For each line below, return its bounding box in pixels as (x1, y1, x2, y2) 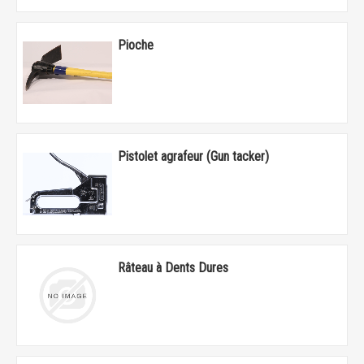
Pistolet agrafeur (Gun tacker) (117, 149, 269, 165)
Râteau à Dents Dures (117, 260, 228, 276)
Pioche (117, 37, 154, 54)
